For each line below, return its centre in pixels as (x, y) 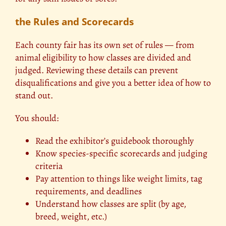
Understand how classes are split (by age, (111, 204)
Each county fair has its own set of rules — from (105, 45)
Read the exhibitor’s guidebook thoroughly (115, 141)
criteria (49, 166)
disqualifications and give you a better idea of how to (113, 83)
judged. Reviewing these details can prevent (97, 70)
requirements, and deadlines (89, 191)
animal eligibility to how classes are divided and (103, 58)
